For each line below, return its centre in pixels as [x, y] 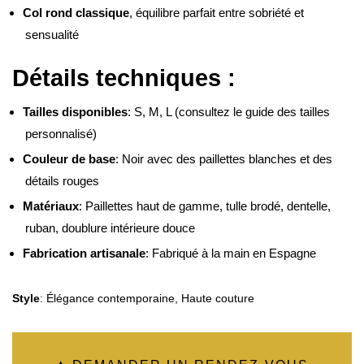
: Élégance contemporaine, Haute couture [147, 299]
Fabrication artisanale [84, 253]
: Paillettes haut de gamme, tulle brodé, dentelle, [205, 206]
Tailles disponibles [75, 112]
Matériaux [51, 206]
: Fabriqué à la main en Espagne [231, 253]
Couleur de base [69, 159]
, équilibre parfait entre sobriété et [217, 12]
